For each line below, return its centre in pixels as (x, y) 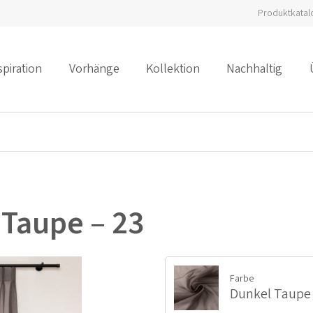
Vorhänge (94, 69)
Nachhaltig (255, 69)
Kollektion (173, 69)
